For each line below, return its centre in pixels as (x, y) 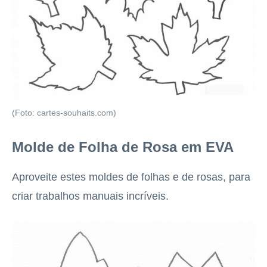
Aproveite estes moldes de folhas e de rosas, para (131, 177)
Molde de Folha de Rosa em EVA (123, 147)
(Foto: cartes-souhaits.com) (64, 113)
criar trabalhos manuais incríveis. (90, 196)
